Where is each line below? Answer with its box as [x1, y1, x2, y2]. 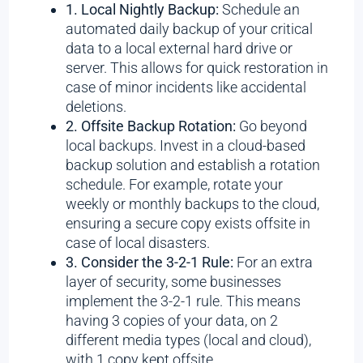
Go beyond [236, 117, 308, 135]
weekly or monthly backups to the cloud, [66, 194, 320, 212]
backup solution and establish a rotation [66, 156, 321, 173]
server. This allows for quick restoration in [66, 58, 329, 76]
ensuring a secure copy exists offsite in [66, 214, 311, 232]
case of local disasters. [66, 233, 211, 251]
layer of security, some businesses [66, 272, 282, 290]
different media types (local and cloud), [66, 331, 312, 348]
